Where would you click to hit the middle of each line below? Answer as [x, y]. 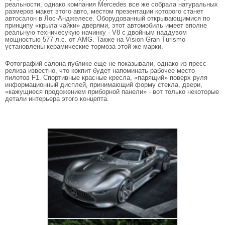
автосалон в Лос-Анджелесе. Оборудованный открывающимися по [107, 18]
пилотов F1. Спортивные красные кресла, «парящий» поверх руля [106, 78]
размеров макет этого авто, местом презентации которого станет [104, 11]
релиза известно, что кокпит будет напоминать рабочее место [100, 71]
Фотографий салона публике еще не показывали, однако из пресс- [107, 64]
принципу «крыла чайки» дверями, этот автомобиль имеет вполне [106, 25]
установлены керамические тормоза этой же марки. [84, 46]
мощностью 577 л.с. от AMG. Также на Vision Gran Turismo [95, 39]
